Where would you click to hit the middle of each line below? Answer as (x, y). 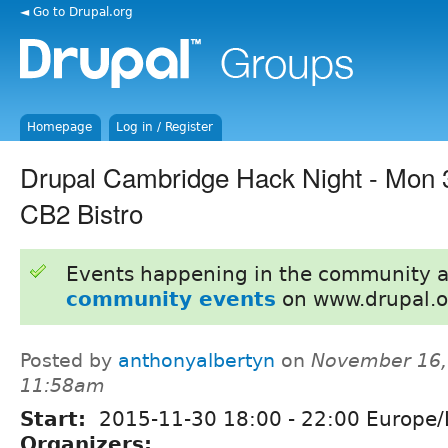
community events (170, 298)
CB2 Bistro (81, 212)
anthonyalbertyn (196, 360)
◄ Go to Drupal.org (76, 11)
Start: (56, 418)
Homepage (60, 127)
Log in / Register (165, 127)
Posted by (69, 360)
